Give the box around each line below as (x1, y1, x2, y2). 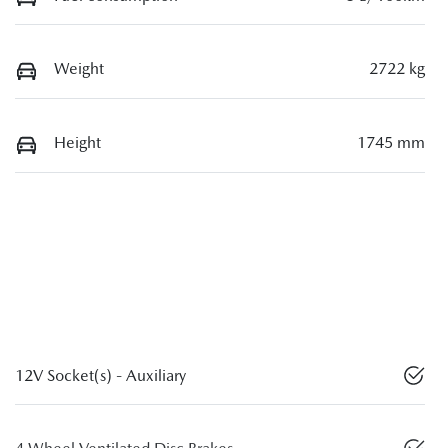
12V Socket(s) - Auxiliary (15, 366, 186, 386)
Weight (54, 59, 104, 79)
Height (54, 132, 101, 152)
